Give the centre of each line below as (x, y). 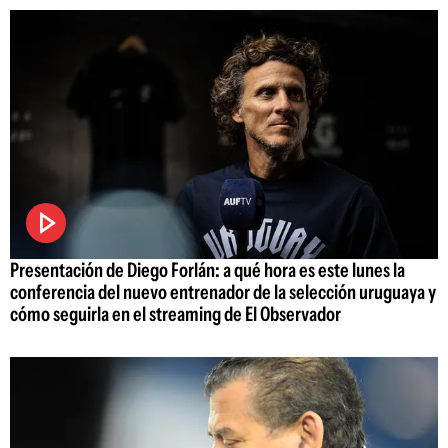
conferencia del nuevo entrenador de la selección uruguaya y (223, 291)
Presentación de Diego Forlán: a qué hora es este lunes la (207, 269)
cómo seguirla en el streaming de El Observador (175, 313)
